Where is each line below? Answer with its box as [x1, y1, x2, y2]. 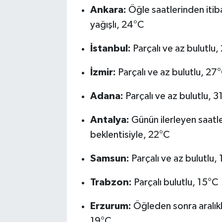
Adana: [90, 91, 123, 102]
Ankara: [90, 5, 126, 15]
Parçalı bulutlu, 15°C [131, 177, 219, 188]
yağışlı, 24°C [90, 20, 144, 30]
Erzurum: [90, 201, 131, 212]
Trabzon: [90, 177, 132, 188]
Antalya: [90, 115, 129, 125]
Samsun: [90, 154, 129, 164]
